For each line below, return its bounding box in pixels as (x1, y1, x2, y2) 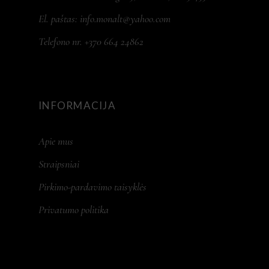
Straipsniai (38, 157, 79, 171)
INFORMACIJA (38, 99, 116, 112)
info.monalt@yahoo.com (80, 12, 171, 26)
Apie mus (38, 134, 73, 148)
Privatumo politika (38, 203, 109, 217)
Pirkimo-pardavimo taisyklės (38, 180, 147, 194)
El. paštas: (38, 12, 80, 26)
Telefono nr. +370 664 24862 (38, 35, 144, 49)
